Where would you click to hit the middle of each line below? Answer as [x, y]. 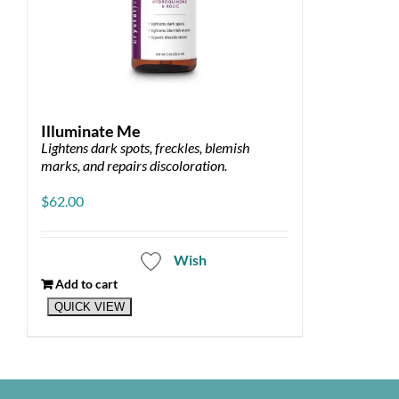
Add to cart [86, 283]
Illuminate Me [91, 130]
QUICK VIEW [89, 307]
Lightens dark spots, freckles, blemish [145, 147]
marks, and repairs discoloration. [134, 165]
